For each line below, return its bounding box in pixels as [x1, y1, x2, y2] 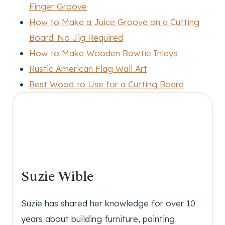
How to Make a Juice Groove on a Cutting [29, 16, 199, 27]
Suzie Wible [21, 167, 93, 185]
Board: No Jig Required [29, 32, 123, 43]
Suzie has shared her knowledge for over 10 [21, 198, 195, 208]
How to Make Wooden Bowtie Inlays [29, 47, 177, 58]
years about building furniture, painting [21, 213, 175, 224]
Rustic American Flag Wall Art [29, 63, 147, 74]
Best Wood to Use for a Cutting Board [29, 78, 184, 89]
